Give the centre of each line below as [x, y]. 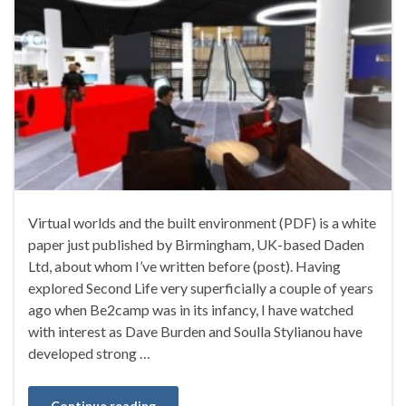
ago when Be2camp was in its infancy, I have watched [191, 310]
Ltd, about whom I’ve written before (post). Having [184, 266]
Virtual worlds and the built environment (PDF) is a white [202, 223]
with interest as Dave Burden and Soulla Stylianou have [195, 332]
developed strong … [89, 353]
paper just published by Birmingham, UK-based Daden [196, 245]
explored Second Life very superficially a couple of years [201, 288]
